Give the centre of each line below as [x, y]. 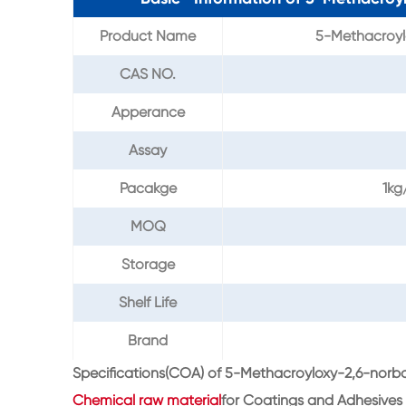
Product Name [148, 36]
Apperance [148, 112]
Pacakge [148, 188]
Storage [148, 265]
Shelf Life [148, 303]
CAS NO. [148, 74]
